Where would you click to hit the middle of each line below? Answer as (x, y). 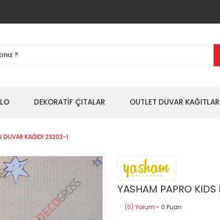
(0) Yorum (140, 207)
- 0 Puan (168, 207)
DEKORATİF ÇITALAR (69, 102)
